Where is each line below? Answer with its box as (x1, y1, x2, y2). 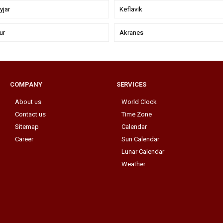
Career (15, 135, 33, 143)
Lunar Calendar (121, 147, 164, 155)
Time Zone (121, 110, 152, 118)
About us (15, 98, 41, 106)
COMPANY (10, 80, 42, 88)
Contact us (15, 110, 46, 118)
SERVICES (116, 80, 146, 88)
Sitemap (15, 122, 39, 130)
